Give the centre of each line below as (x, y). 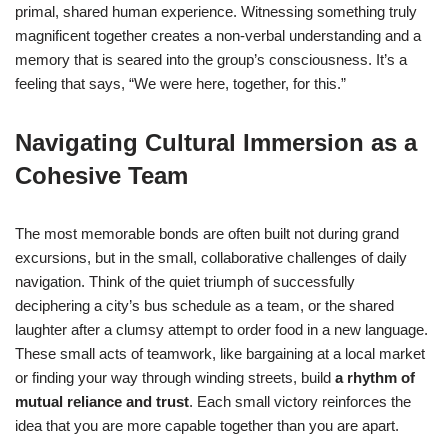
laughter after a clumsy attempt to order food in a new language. (221, 330)
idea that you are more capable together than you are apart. (207, 426)
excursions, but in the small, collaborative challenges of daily (211, 258)
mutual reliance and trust (102, 402)
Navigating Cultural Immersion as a (216, 143)
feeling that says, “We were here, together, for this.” (180, 84)
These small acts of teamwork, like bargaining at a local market (220, 354)
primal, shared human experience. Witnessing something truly (216, 12)
